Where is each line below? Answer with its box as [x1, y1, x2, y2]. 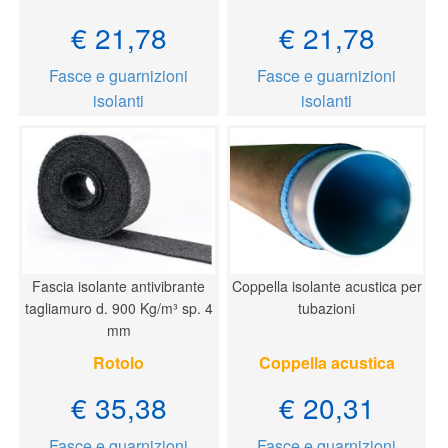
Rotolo [93, 350, 145, 374]
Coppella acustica [258, 350, 395, 374]
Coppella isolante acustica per [231, 275, 422, 296]
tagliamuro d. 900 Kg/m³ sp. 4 [24, 297, 213, 318]
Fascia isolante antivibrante [32, 275, 206, 296]
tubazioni [298, 297, 356, 318]
